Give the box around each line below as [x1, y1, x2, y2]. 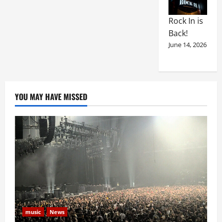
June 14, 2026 [168, 40, 207, 50]
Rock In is [168, 15, 203, 27]
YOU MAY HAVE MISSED [15, 91, 87, 103]
